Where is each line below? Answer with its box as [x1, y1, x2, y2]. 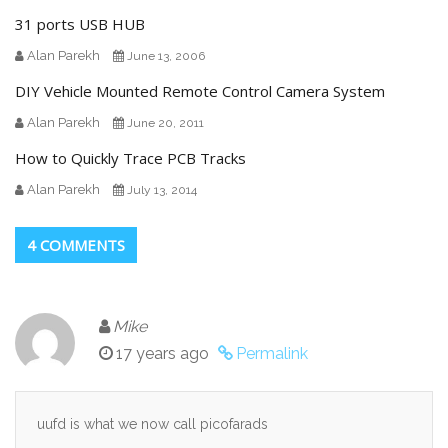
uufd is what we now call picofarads [37, 416, 268, 432]
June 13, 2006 [127, 49, 205, 63]
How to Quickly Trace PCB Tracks [15, 148, 246, 168]
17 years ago [116, 344, 209, 363]
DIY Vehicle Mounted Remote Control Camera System [15, 81, 385, 101]
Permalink [236, 344, 308, 363]
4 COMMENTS [27, 235, 125, 255]
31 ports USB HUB [15, 14, 145, 34]
